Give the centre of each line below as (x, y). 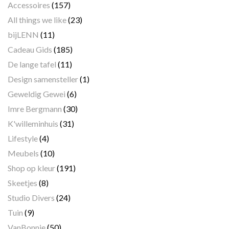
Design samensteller (43, 79)
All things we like (37, 19)
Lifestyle (23, 138)
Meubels (23, 153)
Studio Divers (31, 197)
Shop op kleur (31, 168)
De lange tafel (32, 64)
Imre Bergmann (35, 108)
